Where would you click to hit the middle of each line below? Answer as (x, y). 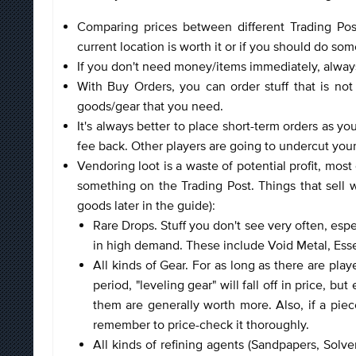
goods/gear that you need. (152, 105)
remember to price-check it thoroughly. (203, 324)
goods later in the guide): (148, 205)
